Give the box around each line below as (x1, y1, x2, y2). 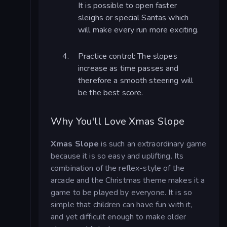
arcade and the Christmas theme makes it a (51, 174, 205, 186)
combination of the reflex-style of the (51, 162, 184, 174)
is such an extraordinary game (99, 138, 207, 149)
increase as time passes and (78, 62, 179, 74)
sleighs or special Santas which (78, 12, 189, 23)
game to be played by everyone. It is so (51, 186, 193, 198)
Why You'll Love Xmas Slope (51, 115, 185, 129)
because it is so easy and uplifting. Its (51, 150, 184, 162)
